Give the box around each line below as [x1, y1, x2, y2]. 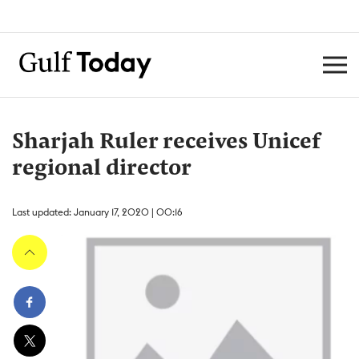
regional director [12, 158, 192, 180]
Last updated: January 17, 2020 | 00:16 [12, 206, 183, 218]
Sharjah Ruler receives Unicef [12, 131, 321, 154]
